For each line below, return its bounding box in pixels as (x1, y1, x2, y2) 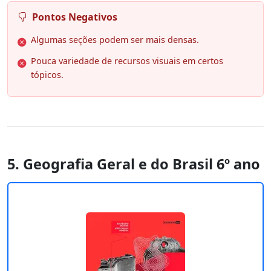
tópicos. (31, 69, 64, 81)
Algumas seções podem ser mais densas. (31, 34, 199, 46)
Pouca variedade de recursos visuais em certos (31, 55, 223, 67)
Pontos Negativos (32, 10, 117, 24)
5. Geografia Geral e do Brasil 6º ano (7, 154, 260, 174)
